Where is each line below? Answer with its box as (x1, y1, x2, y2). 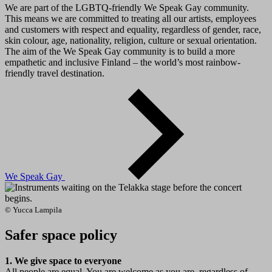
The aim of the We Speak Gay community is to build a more (5, 46, 235, 56)
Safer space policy (5, 226, 117, 243)
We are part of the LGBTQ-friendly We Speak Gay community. (5, 2, 249, 13)
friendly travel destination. (5, 67, 104, 78)
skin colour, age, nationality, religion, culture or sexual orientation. (5, 35, 257, 46)
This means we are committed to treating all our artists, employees (5, 13, 256, 24)
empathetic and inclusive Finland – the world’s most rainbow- (5, 56, 240, 67)
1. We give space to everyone (5, 255, 121, 266)
